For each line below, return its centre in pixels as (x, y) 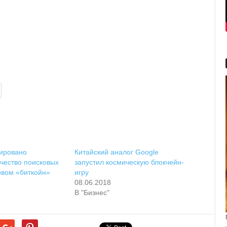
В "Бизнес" (92, 192)
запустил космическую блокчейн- (129, 162)
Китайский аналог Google (116, 152)
